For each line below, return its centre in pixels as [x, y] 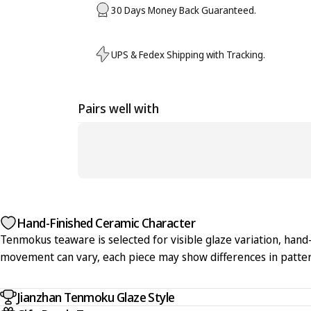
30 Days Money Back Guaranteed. [184, 10]
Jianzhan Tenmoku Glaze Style [96, 297]
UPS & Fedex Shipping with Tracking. [188, 54]
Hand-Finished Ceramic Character [106, 223]
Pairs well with [118, 108]
